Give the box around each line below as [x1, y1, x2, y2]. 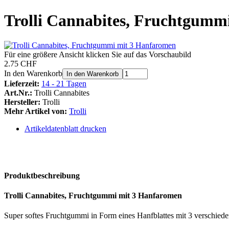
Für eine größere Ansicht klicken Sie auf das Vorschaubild [4, 50, 191, 59]
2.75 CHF [4, 59, 37, 68]
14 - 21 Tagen [41, 79, 86, 88]
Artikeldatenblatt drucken [25, 124, 106, 133]
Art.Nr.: [4, 88, 32, 98]
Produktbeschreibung [4, 171, 80, 180]
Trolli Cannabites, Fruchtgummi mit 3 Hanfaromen [4, 191, 182, 200]
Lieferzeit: [4, 79, 39, 88]
